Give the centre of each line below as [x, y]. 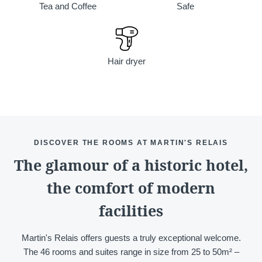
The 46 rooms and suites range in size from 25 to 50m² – [131, 251]
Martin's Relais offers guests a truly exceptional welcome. [131, 237]
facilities [131, 210]
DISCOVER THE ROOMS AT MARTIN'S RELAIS [131, 143]
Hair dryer [127, 61]
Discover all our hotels [131, 132]
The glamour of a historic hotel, [131, 165]
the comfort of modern [131, 187]
